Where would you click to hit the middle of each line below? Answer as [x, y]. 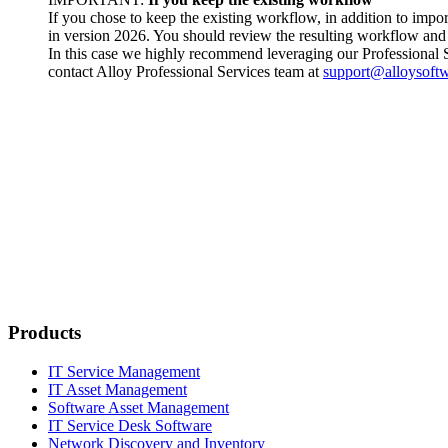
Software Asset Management [138, 407]
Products [44, 332]
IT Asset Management [117, 389]
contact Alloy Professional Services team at [185, 71]
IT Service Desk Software [130, 425]
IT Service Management [124, 371]
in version [81, 35]
